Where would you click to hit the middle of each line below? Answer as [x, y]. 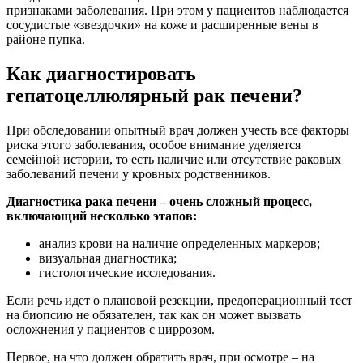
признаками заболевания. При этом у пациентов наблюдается [177, 11]
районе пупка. [46, 40]
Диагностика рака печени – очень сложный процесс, [159, 201]
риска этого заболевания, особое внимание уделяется [154, 144]
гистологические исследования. [127, 272]
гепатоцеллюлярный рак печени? [154, 95]
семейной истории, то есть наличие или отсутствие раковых [174, 159]
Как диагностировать [101, 73]
